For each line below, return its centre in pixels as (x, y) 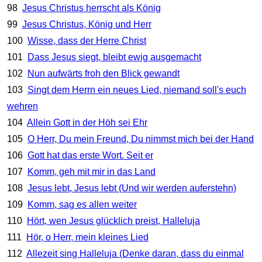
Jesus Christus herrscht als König (91, 8)
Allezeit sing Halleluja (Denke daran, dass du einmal (135, 254)
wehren (22, 106)
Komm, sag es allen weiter (82, 205)
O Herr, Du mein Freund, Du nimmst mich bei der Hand (140, 139)
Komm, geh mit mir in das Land (91, 172)
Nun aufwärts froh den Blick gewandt (103, 74)
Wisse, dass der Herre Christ (87, 41)
